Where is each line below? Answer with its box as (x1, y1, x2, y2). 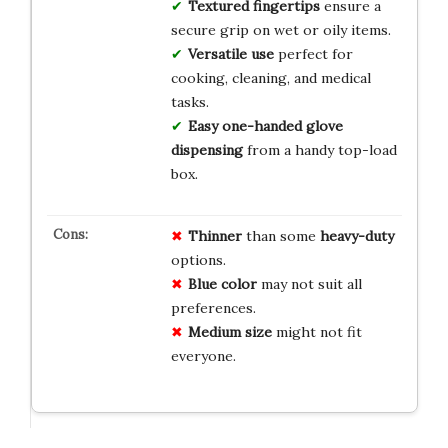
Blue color (187, 275, 257, 294)
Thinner (187, 227, 242, 246)
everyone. (170, 347, 236, 366)
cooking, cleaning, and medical (170, 69, 371, 88)
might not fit (271, 323, 362, 342)
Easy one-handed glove (187, 117, 343, 136)
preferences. (170, 299, 256, 318)
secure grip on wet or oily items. (170, 21, 391, 40)
